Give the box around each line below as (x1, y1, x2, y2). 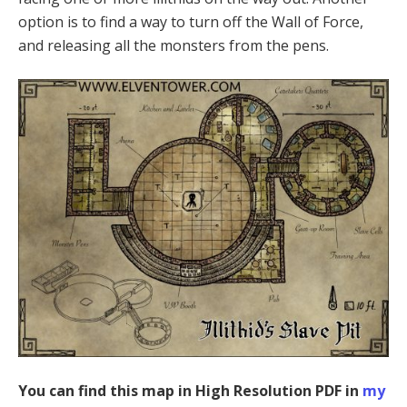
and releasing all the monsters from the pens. (18, 35, 329, 56)
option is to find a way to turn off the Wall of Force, (18, 12, 363, 33)
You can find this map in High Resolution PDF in (18, 381, 362, 402)
